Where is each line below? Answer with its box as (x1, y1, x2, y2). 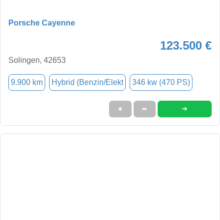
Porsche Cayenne (8, 18, 75, 27)
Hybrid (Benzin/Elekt (52, 78, 123, 86)
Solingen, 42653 (8, 55, 66, 64)
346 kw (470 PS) (132, 78, 190, 86)
